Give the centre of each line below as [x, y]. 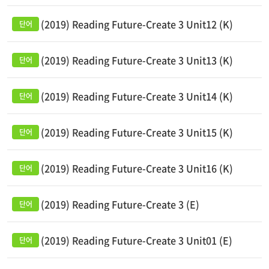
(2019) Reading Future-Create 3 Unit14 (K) [137, 96]
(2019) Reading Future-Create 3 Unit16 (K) [137, 168]
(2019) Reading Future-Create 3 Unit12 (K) [137, 24]
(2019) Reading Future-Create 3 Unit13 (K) [137, 60]
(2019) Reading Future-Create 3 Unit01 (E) [137, 240]
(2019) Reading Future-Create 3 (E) [120, 204]
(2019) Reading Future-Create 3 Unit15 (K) [137, 132]
